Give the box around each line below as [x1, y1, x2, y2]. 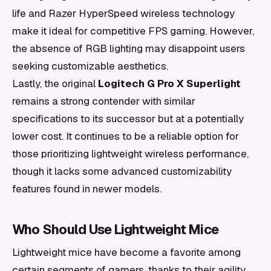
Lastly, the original [12, 77, 98, 90]
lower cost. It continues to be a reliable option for [12, 129, 239, 143]
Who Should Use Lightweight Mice [12, 221, 219, 238]
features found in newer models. [12, 182, 162, 195]
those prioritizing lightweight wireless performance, [12, 147, 249, 160]
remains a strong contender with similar [12, 94, 195, 108]
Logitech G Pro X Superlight [98, 77, 241, 90]
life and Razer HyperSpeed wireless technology [12, 7, 235, 20]
